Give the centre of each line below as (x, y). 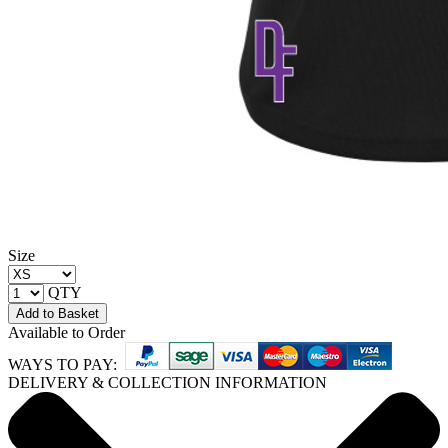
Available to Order (66, 333)
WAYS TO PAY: (66, 365)
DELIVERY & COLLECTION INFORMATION (167, 383)
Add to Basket (57, 314)
